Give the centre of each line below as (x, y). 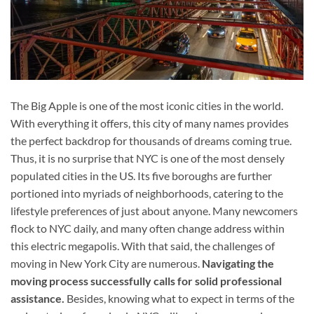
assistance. (39, 299)
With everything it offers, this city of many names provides (150, 123)
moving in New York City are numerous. (106, 264)
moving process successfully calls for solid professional (146, 281)
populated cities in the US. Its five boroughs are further (141, 176)
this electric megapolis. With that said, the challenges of (143, 246)
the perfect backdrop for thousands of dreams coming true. (151, 141)
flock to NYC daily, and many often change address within (148, 228)
